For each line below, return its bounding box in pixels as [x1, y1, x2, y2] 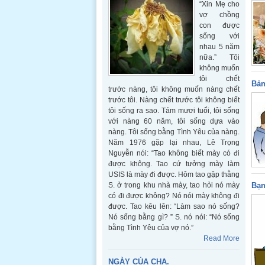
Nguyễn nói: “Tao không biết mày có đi [108, 149, 240, 157]
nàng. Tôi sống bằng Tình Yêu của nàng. [108, 128, 240, 136]
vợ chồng [199, 11, 240, 19]
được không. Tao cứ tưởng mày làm [108, 160, 240, 168]
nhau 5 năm [199, 43, 240, 51]
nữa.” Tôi [199, 53, 240, 62]
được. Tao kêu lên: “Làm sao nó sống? [108, 202, 240, 211]
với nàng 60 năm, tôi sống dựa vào [108, 117, 240, 125]
